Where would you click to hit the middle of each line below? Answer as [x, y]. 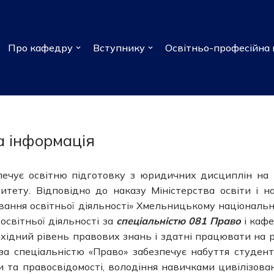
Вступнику [119, 47]
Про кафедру [40, 47]
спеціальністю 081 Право [180, 221]
